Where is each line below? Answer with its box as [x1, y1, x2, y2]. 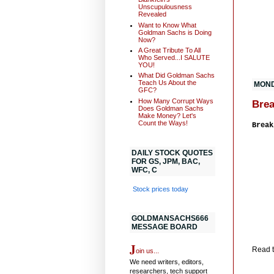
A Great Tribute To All [138, 46, 201, 54]
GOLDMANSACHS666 [131, 213, 209, 223]
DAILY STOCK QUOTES [131, 148, 213, 157]
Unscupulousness [138, 3, 192, 11]
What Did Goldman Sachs [138, 72, 215, 80]
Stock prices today [133, 185, 188, 193]
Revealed [138, 10, 166, 18]
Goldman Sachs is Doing [138, 28, 212, 36]
